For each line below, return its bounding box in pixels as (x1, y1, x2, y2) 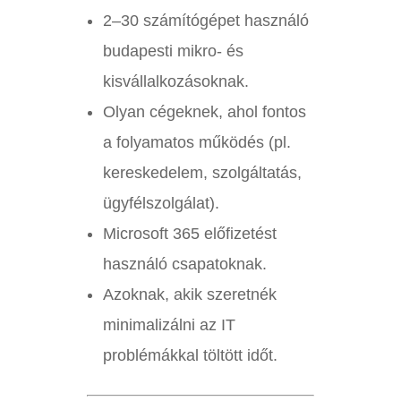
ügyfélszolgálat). (102, 194, 219, 213)
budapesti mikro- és (102, 42, 243, 61)
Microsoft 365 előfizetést (102, 225, 277, 243)
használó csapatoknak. (102, 255, 267, 274)
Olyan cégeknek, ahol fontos (102, 103, 306, 122)
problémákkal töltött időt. (102, 346, 277, 365)
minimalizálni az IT (102, 316, 235, 335)
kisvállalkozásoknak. (102, 73, 249, 91)
